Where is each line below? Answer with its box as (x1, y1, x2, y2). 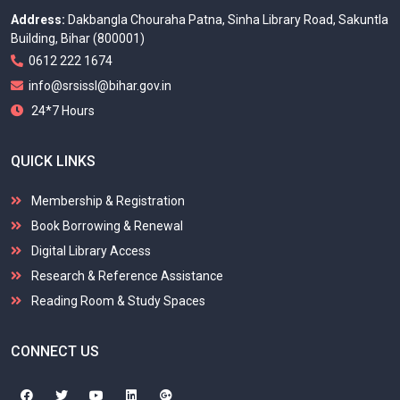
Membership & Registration (29, 194, 185, 209)
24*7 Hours (23, 104, 95, 119)
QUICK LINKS (11, 153, 96, 171)
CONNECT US (11, 343, 99, 361)
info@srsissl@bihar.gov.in (23, 79, 171, 94)
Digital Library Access (29, 244, 151, 259)
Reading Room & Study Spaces (29, 294, 205, 309)
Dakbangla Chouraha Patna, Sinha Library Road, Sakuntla (68, 12, 388, 28)
